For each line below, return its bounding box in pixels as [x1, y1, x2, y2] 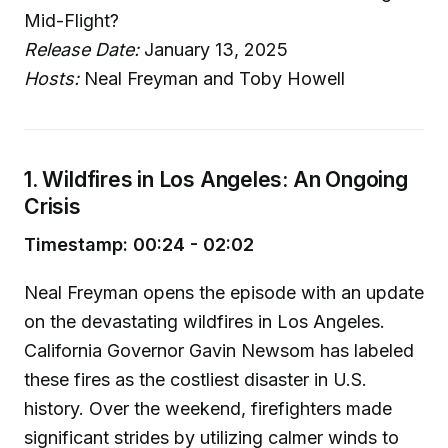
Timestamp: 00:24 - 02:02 [24, 233, 254, 255]
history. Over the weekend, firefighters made [24, 398, 392, 420]
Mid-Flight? [24, 10, 119, 31]
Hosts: [24, 68, 79, 89]
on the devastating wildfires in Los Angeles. [24, 311, 385, 333]
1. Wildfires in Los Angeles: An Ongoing [24, 166, 408, 192]
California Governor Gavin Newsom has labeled [24, 340, 414, 362]
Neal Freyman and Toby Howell [79, 68, 345, 89]
